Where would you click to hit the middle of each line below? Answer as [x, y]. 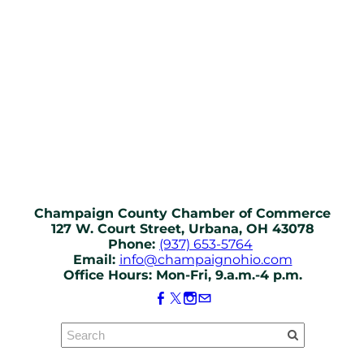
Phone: [134, 244]
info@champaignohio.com [206, 260]
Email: [96, 260]
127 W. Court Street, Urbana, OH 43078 [182, 229]
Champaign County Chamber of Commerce [182, 213]
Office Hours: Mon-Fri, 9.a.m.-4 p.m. [182, 275]
